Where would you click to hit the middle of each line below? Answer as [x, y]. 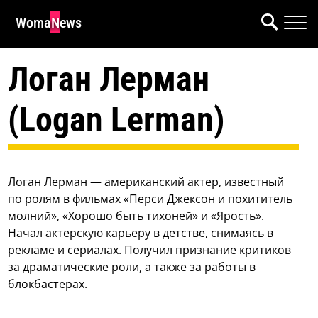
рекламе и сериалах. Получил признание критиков [150, 250]
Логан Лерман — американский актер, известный [146, 182]
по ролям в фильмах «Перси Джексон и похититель [150, 199]
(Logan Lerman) [117, 120]
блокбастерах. [48, 284]
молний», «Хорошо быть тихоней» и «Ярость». [136, 216]
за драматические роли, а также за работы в [132, 267]
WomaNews [49, 23]
